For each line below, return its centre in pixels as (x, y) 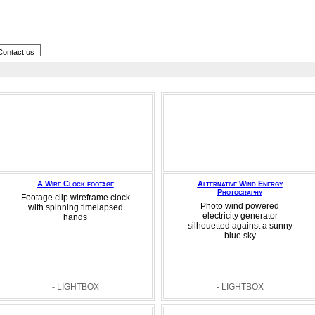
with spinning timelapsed (75, 207)
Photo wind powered (240, 206)
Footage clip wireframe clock (75, 198)
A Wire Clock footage (75, 184)
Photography (240, 192)
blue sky (240, 236)
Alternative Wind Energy (240, 184)
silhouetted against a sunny (240, 226)
